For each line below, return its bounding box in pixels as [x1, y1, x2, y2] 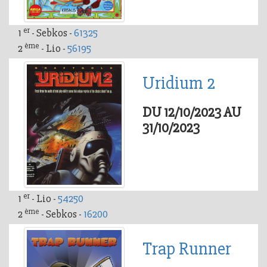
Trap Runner [142, 238, 231, 260]
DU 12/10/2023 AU [142, 104, 241, 122]
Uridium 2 [142, 72, 215, 95]
